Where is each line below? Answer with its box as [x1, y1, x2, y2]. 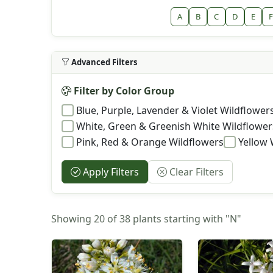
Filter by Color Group [71, 83, 174, 97]
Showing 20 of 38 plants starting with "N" [51, 212, 241, 226]
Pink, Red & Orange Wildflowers [76, 135, 224, 149]
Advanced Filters [71, 56, 137, 68]
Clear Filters [167, 165, 224, 179]
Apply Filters [80, 165, 139, 179]
